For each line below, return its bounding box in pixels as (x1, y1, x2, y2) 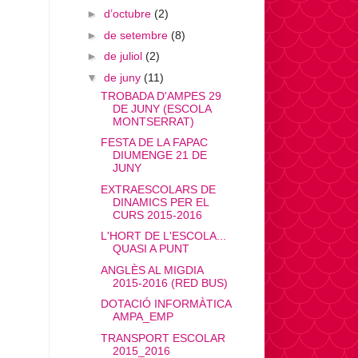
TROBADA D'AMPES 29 (100, 89, 221, 102)
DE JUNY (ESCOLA (112, 101, 211, 115)
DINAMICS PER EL (112, 195, 209, 209)
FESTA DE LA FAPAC (100, 136, 208, 149)
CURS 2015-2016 (112, 208, 202, 221)
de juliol (103, 50, 145, 63)
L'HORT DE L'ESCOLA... (100, 229, 226, 243)
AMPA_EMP (112, 310, 173, 324)
